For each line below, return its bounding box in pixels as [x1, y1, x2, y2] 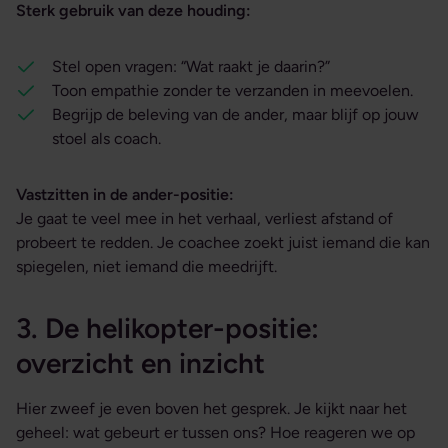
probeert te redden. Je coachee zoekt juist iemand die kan [16, 233, 430, 253]
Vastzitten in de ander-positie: [16, 185, 234, 205]
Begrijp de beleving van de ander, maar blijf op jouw [52, 105, 419, 125]
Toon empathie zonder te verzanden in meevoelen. [52, 81, 413, 101]
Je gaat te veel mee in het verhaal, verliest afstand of [16, 209, 393, 229]
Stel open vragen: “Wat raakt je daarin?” [52, 57, 330, 77]
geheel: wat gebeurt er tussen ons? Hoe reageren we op [16, 423, 415, 443]
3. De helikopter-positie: [16, 311, 319, 346]
